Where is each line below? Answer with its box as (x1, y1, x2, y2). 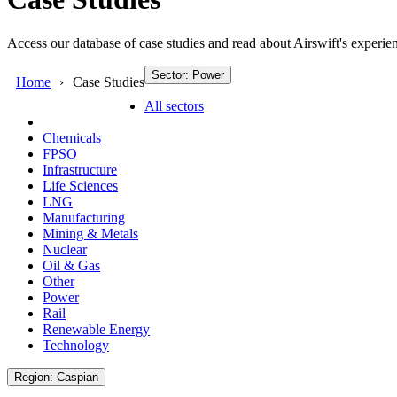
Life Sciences (43, 177, 118, 193)
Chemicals (43, 129, 101, 145)
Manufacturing (43, 209, 125, 225)
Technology (43, 337, 109, 353)
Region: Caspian (57, 370, 98, 384)
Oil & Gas (43, 257, 100, 273)
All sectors (144, 97, 204, 113)
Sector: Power (192, 67, 224, 82)
